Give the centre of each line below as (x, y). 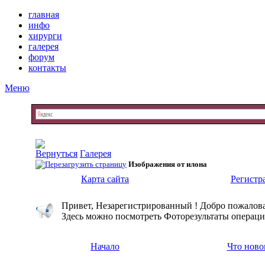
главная (44, 14)
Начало (105, 246)
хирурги (45, 36)
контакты (47, 68)
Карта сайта (105, 179)
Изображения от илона (168, 164)
